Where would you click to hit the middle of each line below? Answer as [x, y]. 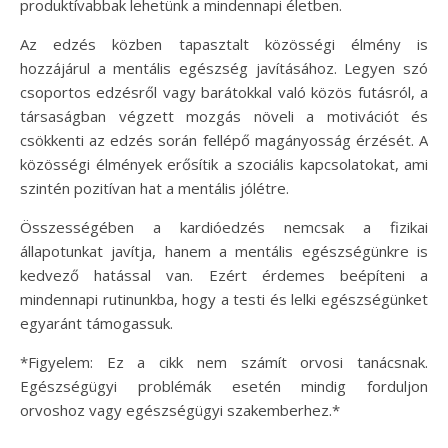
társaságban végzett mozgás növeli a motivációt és [224, 116]
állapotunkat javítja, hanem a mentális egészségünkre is [224, 251]
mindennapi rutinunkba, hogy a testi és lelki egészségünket [224, 299]
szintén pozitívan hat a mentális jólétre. [154, 188]
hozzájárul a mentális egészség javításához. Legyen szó [224, 68]
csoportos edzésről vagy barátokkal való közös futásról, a [224, 92]
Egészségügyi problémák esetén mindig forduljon [224, 386]
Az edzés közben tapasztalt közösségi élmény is [224, 44]
